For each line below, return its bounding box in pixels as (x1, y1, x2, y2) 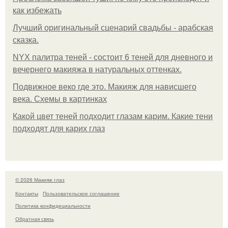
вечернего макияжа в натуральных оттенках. (13, 65, 182, 74)
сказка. (13, 36, 39, 45)
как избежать (13, 6, 62, 15)
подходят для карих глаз (13, 124, 105, 133)
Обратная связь (15, 215, 54, 223)
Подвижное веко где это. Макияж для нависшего (13, 82, 196, 92)
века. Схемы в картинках (13, 95, 107, 104)
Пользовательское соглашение (43, 189, 120, 197)
